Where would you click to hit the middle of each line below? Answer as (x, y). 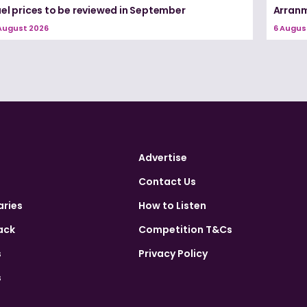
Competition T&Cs (185, 229)
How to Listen (172, 205)
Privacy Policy (173, 253)
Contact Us (167, 181)
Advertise (163, 157)
